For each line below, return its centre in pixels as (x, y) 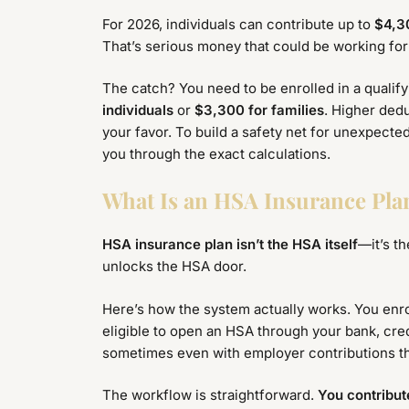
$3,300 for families (259, 110)
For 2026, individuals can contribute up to (238, 24)
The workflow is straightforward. (210, 395)
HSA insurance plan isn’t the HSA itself (230, 245)
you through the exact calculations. (216, 154)
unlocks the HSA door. (174, 267)
